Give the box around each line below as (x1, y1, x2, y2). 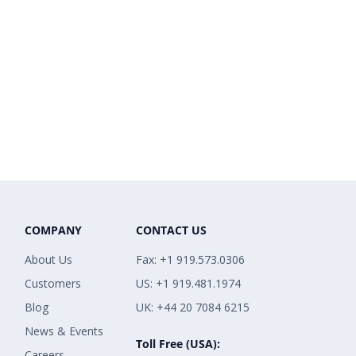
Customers (24, 276, 81, 292)
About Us (24, 252, 72, 268)
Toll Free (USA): (135, 336, 220, 352)
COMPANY (24, 222, 82, 238)
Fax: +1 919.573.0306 (135, 252, 245, 268)
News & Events (24, 323, 103, 339)
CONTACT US (135, 222, 207, 238)
